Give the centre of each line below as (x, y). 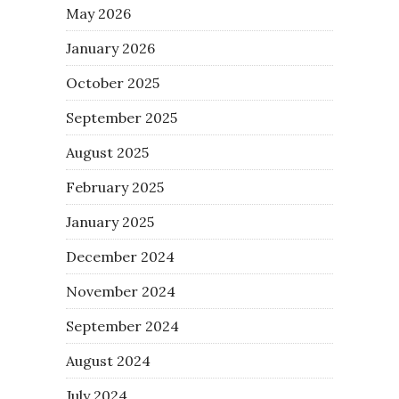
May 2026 (98, 13)
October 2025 (113, 82)
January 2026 (110, 48)
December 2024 (120, 256)
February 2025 (115, 187)
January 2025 (110, 221)
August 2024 (108, 360)
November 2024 (121, 291)
